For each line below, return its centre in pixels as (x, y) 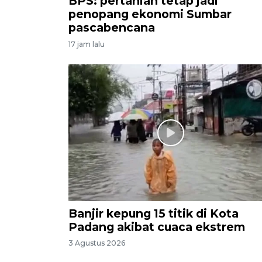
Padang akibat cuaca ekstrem (157, 227)
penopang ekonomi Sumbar (150, 14)
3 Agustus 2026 (97, 243)
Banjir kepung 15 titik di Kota (154, 213)
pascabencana (112, 28)
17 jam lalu (87, 44)
